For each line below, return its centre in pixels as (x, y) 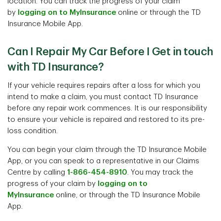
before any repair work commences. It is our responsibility (107, 108)
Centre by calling (37, 172)
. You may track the (160, 172)
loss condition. (33, 131)
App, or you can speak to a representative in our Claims (103, 161)
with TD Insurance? (55, 67)
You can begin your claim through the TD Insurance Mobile (107, 150)
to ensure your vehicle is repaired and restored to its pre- (106, 120)
